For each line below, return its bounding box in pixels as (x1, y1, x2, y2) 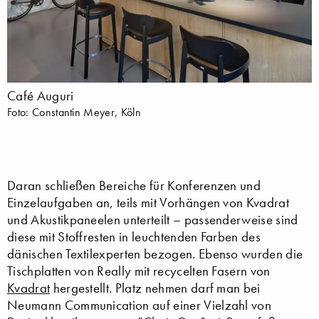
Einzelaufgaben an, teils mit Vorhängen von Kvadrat (7, 194, 290, 211)
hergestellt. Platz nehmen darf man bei (50, 279, 261, 296)
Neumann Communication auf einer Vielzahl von (7, 296, 272, 313)
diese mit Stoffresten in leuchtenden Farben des (7, 228, 261, 245)
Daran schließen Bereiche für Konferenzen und (7, 177, 261, 194)
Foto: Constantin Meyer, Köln (7, 104, 141, 119)
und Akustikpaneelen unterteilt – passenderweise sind (7, 211, 298, 228)
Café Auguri (7, 87, 74, 104)
